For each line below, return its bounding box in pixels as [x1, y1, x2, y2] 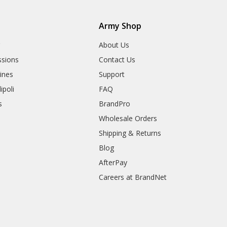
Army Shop [99, 20, 142, 32]
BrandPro [99, 99, 131, 109]
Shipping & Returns [99, 128, 162, 138]
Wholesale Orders [99, 113, 158, 124]
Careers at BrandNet [99, 172, 167, 182]
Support [99, 69, 125, 80]
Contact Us [99, 55, 136, 65]
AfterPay [99, 158, 128, 168]
